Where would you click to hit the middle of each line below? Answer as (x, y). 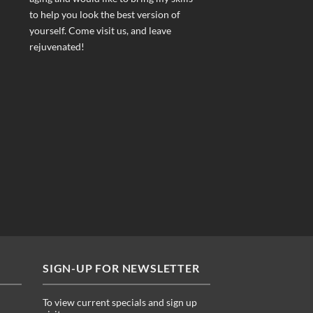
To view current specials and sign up (120, 303)
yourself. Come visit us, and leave (100, 31)
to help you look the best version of (104, 15)
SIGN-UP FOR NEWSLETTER (121, 268)
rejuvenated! (57, 47)
